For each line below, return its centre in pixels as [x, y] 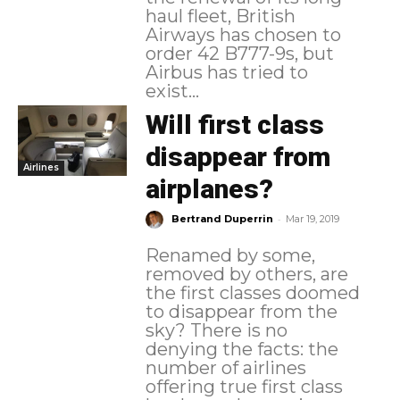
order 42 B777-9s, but [239, 53]
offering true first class [244, 387]
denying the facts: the [242, 350]
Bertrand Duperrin [222, 218]
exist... [172, 91]
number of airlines [225, 368]
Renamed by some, [230, 256]
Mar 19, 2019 [312, 218]
